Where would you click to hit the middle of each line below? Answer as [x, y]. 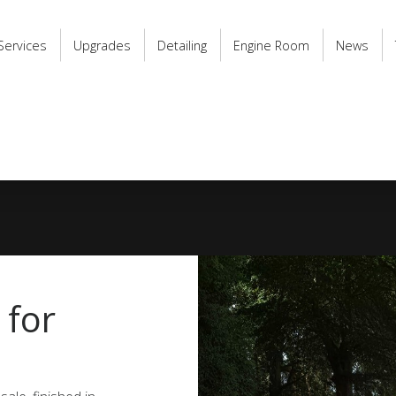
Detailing [182, 45]
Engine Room [271, 45]
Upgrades [102, 45]
